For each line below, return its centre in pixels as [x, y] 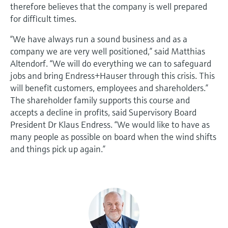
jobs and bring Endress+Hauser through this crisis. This [112, 75]
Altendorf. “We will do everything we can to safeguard [111, 63]
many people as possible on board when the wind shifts [113, 136]
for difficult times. [43, 18]
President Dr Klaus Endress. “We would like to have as [110, 124]
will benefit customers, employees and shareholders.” [109, 88]
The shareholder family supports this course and [100, 100]
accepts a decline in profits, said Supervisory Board [103, 112]
